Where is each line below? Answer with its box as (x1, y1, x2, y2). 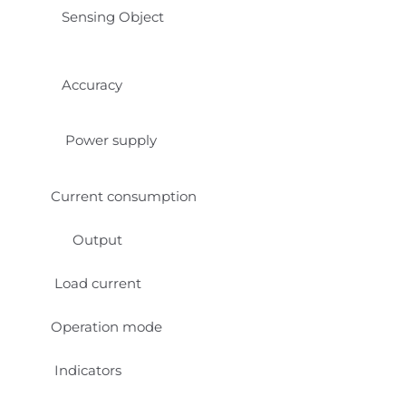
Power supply (51, 130, 157, 149)
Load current (51, 274, 141, 292)
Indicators (51, 361, 121, 379)
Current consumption (51, 187, 197, 205)
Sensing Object (51, 7, 164, 25)
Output (51, 230, 122, 248)
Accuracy (51, 75, 122, 93)
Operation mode (51, 317, 162, 335)
